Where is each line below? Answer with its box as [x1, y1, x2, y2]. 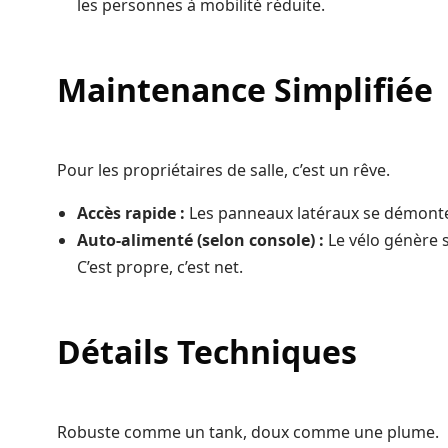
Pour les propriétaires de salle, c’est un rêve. [57, 159, 391, 182]
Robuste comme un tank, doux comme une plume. [57, 421, 440, 444]
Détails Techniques [57, 330, 357, 374]
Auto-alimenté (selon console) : [77, 229, 324, 252]
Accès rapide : [77, 202, 185, 225]
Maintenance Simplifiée [57, 68, 433, 112]
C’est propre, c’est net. [77, 256, 243, 279]
